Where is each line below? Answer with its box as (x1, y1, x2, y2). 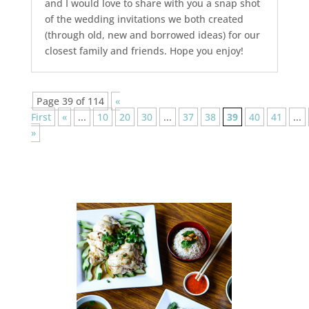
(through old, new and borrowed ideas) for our (44, 28, 260, 42)
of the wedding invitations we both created (44, 12, 243, 26)
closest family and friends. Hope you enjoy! (44, 44, 243, 58)
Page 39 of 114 (36, 94, 104, 108)
